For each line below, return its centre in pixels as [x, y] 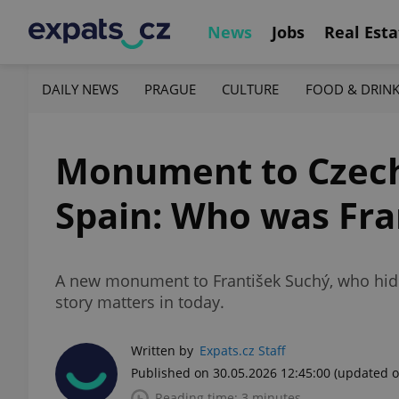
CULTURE [251, 89]
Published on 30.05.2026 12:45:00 [231, 373]
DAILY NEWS [80, 89]
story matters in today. [140, 302]
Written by [162, 350]
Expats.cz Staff [243, 350]
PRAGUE [171, 89]
